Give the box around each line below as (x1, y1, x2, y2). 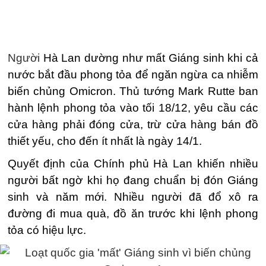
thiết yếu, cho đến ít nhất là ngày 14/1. (8, 135, 202, 147)
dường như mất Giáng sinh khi (81, 52, 246, 64)
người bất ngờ (8, 174, 83, 186)
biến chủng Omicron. (8, 85, 120, 97)
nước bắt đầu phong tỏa (8, 68, 132, 81)
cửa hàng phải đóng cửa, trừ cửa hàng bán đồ (8, 118, 258, 131)
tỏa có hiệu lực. (8, 224, 86, 236)
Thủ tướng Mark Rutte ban (119, 85, 259, 97)
